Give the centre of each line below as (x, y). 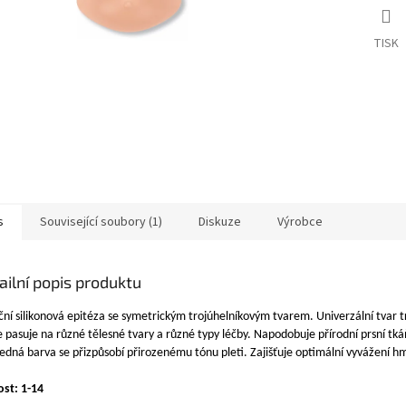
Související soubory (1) (101, 222)
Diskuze (220, 222)
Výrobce (300, 222)
